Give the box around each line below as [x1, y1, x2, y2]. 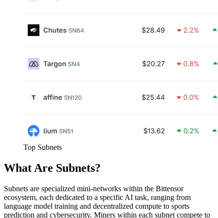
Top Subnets [23, 143, 62, 152]
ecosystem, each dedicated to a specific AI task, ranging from [4, 193, 191, 202]
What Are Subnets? [4, 162, 101, 175]
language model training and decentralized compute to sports [4, 202, 189, 211]
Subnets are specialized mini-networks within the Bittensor [4, 184, 183, 193]
